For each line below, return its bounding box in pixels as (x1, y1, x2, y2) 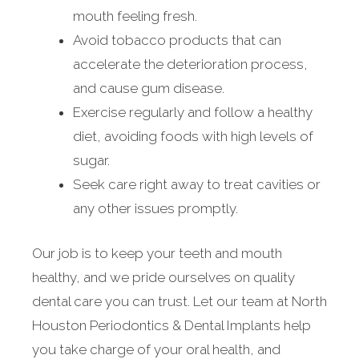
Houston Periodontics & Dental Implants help (32, 317, 311, 333)
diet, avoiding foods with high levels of (73, 128, 313, 145)
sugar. (73, 152, 110, 169)
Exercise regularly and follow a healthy (73, 104, 313, 121)
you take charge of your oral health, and (32, 341, 280, 357)
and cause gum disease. (73, 80, 224, 97)
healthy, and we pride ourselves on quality (32, 268, 295, 285)
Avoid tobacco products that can (73, 32, 281, 49)
